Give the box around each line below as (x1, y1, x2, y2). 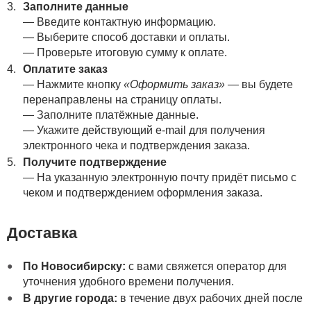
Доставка (7, 224, 77, 242)
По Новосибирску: (22, 260, 126, 272)
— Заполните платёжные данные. (22, 108, 199, 121)
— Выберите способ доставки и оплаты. (22, 31, 230, 43)
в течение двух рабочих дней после (117, 292, 303, 304)
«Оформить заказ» (123, 78, 225, 90)
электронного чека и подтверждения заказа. (22, 139, 250, 151)
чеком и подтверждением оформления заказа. (22, 186, 262, 199)
